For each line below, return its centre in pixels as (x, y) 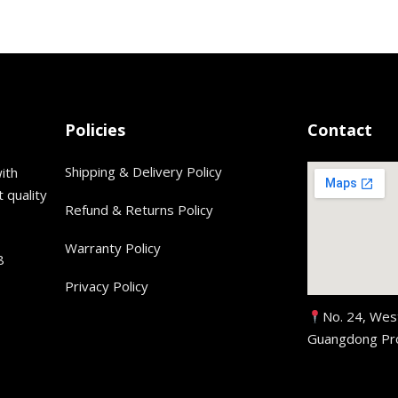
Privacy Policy (106, 287)
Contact (340, 130)
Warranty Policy (112, 248)
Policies (95, 130)
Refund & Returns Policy (139, 210)
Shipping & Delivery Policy (143, 172)
